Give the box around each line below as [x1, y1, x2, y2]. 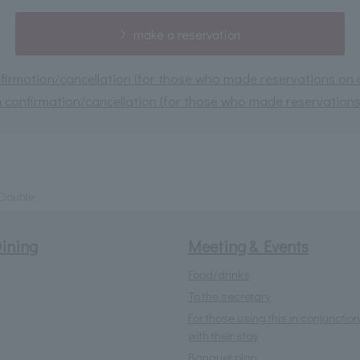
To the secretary [188, 287, 271, 304]
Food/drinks [188, 265, 250, 282]
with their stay [188, 326, 259, 343]
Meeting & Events [188, 235, 309, 256]
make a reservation [133, 25, 240, 43]
